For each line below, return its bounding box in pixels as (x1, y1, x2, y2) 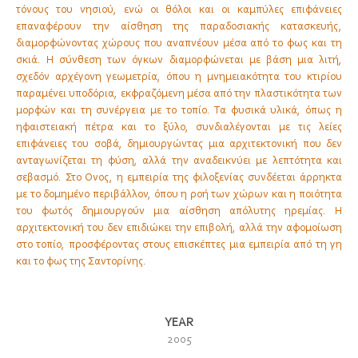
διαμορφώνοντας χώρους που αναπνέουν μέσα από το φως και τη (16, 38, 342, 50)
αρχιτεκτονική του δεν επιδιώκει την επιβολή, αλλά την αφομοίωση (16, 223, 342, 235)
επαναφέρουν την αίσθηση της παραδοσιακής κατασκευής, (16, 22, 342, 34)
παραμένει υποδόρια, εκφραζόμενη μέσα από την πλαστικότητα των (16, 89, 342, 101)
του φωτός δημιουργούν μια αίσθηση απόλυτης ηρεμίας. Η (16, 206, 342, 218)
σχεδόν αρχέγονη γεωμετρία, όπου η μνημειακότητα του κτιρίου (16, 72, 342, 84)
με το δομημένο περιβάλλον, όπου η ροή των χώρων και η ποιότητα (16, 189, 342, 201)
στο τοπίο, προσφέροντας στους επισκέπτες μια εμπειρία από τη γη (16, 240, 342, 252)
